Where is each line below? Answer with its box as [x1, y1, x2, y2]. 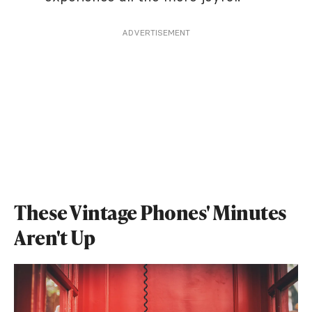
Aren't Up [14, 224, 95, 251]
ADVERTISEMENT [122, 27, 190, 38]
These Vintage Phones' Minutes [14, 199, 287, 226]
